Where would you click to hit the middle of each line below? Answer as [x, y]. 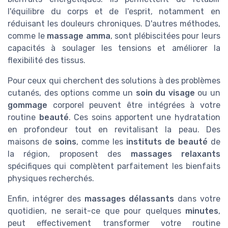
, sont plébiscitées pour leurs [165, 36]
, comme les [101, 142]
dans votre [197, 199]
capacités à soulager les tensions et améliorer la [114, 48]
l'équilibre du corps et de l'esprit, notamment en [114, 12]
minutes [202, 211]
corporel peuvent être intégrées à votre [134, 105]
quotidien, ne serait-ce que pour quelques [96, 211]
